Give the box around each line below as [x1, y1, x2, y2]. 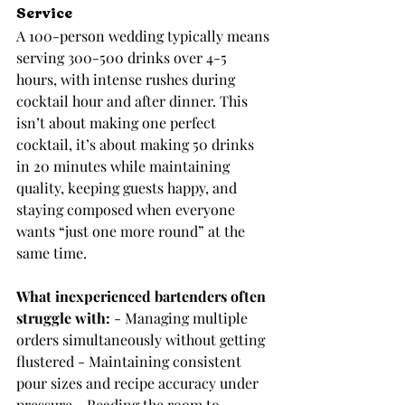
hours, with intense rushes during [16, 70, 239, 89]
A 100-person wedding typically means [16, 26, 273, 45]
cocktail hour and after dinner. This [16, 91, 251, 110]
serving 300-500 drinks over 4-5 [16, 48, 231, 67]
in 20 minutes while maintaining [16, 156, 233, 175]
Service [16, 5, 72, 23]
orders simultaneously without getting [16, 330, 268, 349]
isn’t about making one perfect [16, 113, 220, 132]
